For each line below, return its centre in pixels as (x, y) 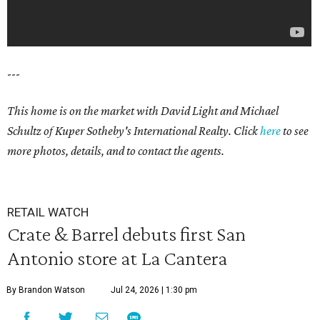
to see (295, 131)
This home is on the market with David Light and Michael (143, 111)
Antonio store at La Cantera (117, 258)
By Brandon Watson (46, 290)
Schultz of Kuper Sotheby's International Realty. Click (134, 131)
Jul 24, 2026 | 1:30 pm (154, 290)
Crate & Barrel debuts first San (126, 234)
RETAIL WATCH (48, 212)
